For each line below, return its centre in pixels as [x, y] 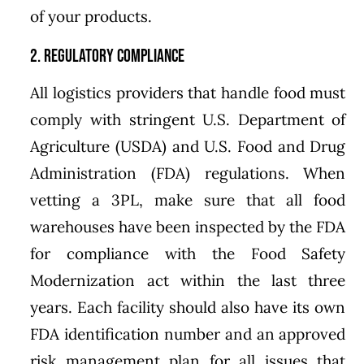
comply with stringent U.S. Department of [188, 119]
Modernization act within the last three [188, 280]
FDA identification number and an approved [188, 334]
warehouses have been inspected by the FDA [188, 226]
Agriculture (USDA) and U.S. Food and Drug [188, 146]
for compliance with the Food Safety [188, 253]
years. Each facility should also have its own [188, 307]
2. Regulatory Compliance [108, 56]
